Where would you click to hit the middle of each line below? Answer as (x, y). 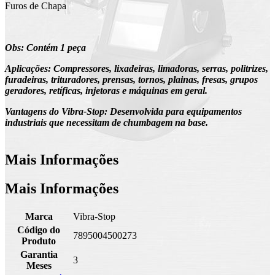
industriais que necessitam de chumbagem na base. (108, 123)
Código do (39, 230)
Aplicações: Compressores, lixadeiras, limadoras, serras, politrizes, (137, 69)
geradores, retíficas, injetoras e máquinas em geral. (107, 91)
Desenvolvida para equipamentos (176, 112)
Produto (39, 241)
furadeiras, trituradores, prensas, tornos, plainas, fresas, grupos (131, 80)
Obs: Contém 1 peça (45, 48)
